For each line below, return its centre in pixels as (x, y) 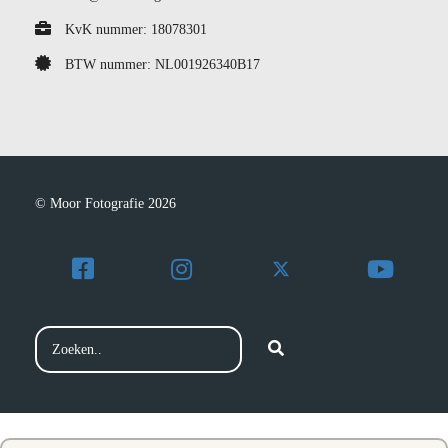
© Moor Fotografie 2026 (105, 203)
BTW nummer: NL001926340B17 (162, 64)
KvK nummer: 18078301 (136, 29)
